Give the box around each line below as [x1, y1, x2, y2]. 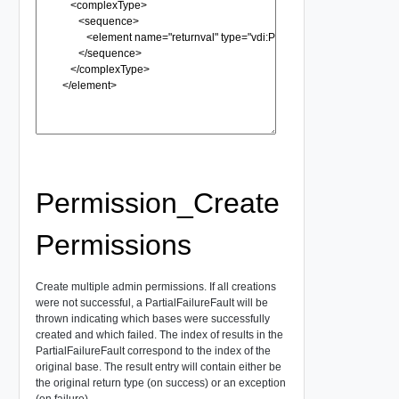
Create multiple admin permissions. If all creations [35, 280, 276, 293]
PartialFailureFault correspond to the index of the [35, 344, 271, 357]
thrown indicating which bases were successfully [35, 312, 270, 325]
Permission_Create [35, 186, 280, 219]
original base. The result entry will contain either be [35, 360, 281, 373]
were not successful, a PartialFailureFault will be [35, 296, 268, 309]
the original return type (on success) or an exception [35, 376, 286, 389]
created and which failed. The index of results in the [35, 328, 283, 341]
